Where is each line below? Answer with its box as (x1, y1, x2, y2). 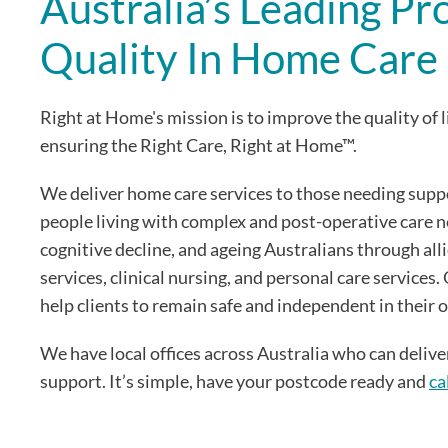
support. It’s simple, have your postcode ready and (40, 369, 429, 392)
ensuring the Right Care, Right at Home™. (40, 133, 362, 156)
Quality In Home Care (40, 32, 438, 83)
